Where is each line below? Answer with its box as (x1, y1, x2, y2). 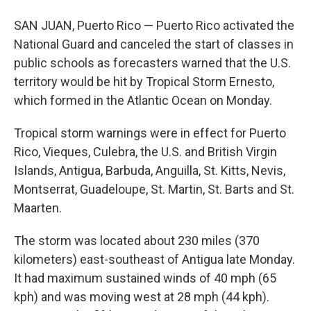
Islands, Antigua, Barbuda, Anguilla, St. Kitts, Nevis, (14, 163, 285, 178)
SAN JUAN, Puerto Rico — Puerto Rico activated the (14, 18, 294, 33)
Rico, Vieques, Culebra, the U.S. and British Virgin (14, 144, 277, 159)
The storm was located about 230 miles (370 (14, 233, 260, 248)
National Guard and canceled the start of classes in (14, 37, 294, 51)
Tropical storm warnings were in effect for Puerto (14, 126, 286, 140)
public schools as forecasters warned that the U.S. (14, 56, 291, 70)
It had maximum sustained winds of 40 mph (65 (14, 271, 276, 285)
